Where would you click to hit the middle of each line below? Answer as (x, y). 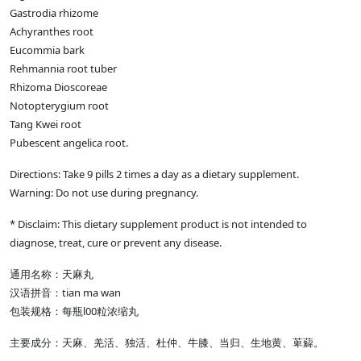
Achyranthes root (52, 32)
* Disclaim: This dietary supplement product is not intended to (158, 224)
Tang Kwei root (46, 124)
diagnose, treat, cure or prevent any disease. (116, 243)
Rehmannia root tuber (63, 69)
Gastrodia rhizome (54, 13)
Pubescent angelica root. (69, 143)
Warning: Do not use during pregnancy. (104, 193)
